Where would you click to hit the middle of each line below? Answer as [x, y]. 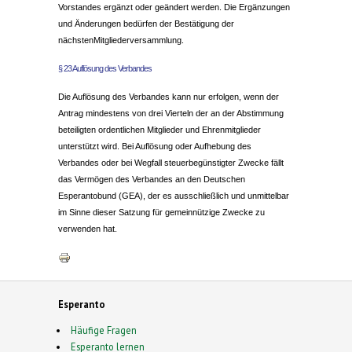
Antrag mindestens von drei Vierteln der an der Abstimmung [171, 113]
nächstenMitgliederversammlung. [121, 40]
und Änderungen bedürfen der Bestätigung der [146, 23]
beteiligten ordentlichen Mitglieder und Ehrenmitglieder [159, 129]
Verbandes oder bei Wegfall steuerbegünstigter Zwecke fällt [171, 162]
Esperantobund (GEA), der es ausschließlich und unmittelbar [174, 195]
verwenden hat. [88, 228]
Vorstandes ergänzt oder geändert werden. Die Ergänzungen [174, 7]
